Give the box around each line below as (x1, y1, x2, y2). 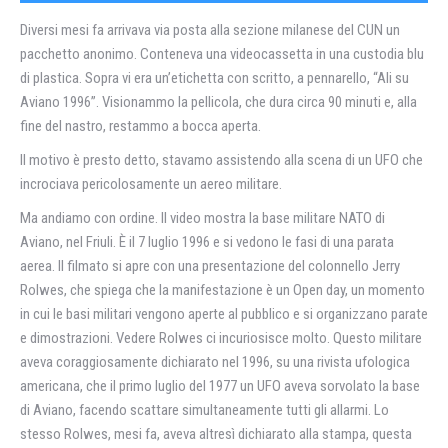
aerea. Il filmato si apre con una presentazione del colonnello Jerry (20, 257, 400, 275)
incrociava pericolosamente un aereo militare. (20, 175, 282, 193)
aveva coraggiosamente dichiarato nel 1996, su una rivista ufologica (20, 353, 410, 371)
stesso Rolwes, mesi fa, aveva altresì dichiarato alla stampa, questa (20, 425, 412, 443)
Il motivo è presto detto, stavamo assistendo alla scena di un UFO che (20, 151, 423, 169)
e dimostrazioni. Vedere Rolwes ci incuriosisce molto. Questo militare (20, 329, 422, 347)
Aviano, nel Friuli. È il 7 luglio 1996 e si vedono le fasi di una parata (20, 233, 394, 251)
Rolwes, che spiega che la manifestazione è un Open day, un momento (20, 281, 425, 299)
